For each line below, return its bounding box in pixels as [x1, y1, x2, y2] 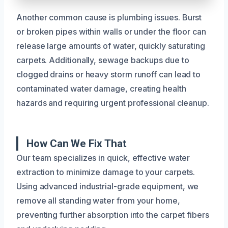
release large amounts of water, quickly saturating [16, 40, 206, 51]
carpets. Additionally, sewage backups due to [16, 54, 189, 65]
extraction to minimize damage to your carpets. [16, 166, 195, 177]
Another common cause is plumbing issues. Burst [16, 12, 202, 22]
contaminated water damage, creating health [16, 83, 186, 94]
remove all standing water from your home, [16, 195, 180, 206]
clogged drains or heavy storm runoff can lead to [16, 69, 201, 79]
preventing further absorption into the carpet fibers [16, 209, 209, 220]
